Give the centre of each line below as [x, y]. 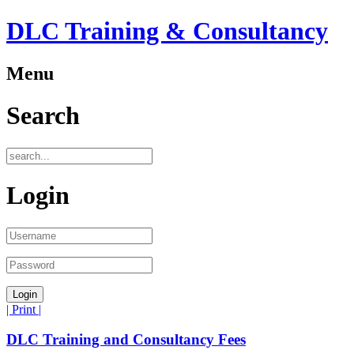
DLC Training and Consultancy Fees [126, 340]
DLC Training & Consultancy [167, 31]
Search [43, 116]
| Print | [24, 309]
